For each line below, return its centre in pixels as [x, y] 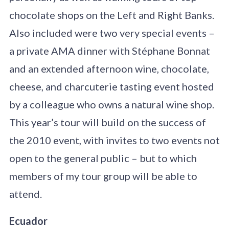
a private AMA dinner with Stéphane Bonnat [109, 51]
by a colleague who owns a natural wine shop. [111, 105]
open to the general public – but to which [103, 158]
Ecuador [28, 221]
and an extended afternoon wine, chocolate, [109, 69]
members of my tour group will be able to [103, 176]
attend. [25, 194]
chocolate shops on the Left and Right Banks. [111, 15]
